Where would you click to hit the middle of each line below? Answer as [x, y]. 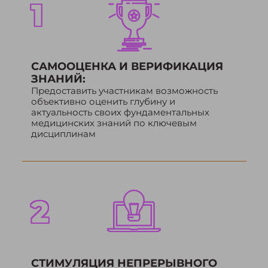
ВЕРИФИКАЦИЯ [175, 67]
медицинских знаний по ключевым [114, 123]
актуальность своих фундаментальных [120, 112]
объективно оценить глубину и [103, 102]
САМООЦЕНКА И [79, 67]
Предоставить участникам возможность [124, 91]
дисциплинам [63, 134]
